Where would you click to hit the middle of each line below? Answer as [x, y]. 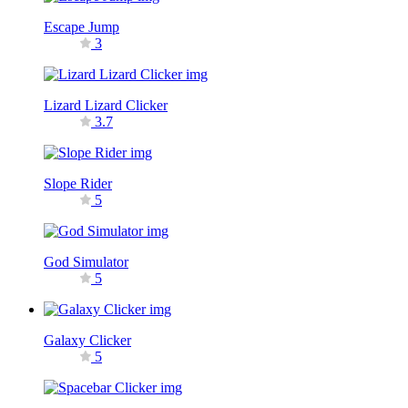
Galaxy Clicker [87, 340]
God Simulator [86, 261]
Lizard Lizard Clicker [106, 105]
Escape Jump [82, 26]
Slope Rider [78, 183]
